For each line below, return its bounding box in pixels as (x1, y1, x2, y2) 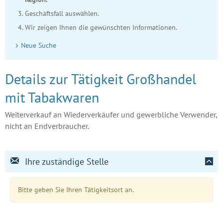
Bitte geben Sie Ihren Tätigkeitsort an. (18, 185, 134, 194)
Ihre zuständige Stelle (25, 155, 109, 167)
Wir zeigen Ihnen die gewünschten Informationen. (25, 22, 177, 32)
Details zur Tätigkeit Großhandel (5, 69, 196, 88)
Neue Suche (21, 40, 56, 50)
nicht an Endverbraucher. (5, 120, 89, 131)
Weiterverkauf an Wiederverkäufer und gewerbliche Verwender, (5, 109, 217, 119)
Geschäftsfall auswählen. (25, 8, 99, 18)
